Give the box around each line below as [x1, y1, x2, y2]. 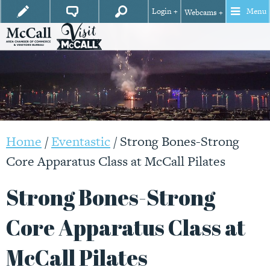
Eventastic [51, 132, 110, 151]
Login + [151, 5, 178, 17]
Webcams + [184, 7, 223, 19]
